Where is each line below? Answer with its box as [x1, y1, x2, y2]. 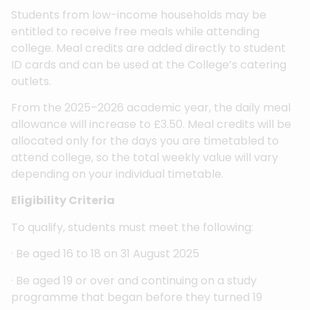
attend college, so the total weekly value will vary [11, 149, 278, 165]
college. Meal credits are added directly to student [11, 39, 286, 56]
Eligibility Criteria [11, 192, 115, 209]
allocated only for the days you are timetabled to [11, 132, 279, 149]
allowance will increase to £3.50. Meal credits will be [11, 116, 291, 132]
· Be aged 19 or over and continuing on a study [11, 272, 257, 289]
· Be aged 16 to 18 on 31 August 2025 [11, 246, 199, 262]
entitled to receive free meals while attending [11, 23, 259, 39]
